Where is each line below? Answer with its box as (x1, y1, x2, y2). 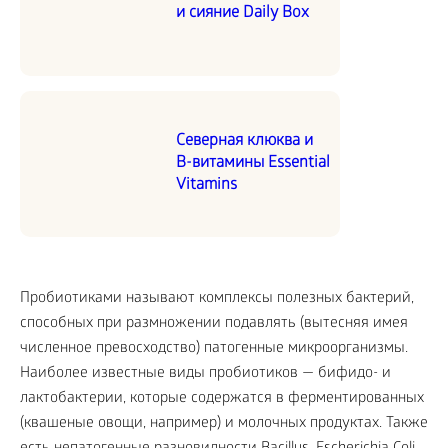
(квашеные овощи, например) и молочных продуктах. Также (20, 414, 428, 433)
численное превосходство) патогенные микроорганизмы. (20, 339, 408, 358)
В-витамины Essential (176, 153, 330, 173)
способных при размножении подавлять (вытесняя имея (20, 314, 408, 333)
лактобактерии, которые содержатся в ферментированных (20, 389, 424, 408)
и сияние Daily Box (176, 3, 309, 23)
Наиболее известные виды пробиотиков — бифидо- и (20, 364, 391, 383)
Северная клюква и (176, 131, 313, 151)
